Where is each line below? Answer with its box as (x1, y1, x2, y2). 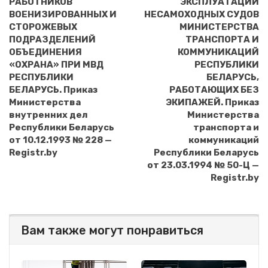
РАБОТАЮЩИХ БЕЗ (169, 84, 259, 96)
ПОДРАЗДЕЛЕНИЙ (9, 34, 96, 45)
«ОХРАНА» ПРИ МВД (9, 59, 103, 71)
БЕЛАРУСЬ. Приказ (9, 84, 98, 96)
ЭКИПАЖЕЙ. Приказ (166, 97, 259, 108)
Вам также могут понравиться (21, 223, 203, 238)
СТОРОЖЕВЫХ (9, 22, 77, 33)
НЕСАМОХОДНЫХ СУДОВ (144, 9, 259, 20)
